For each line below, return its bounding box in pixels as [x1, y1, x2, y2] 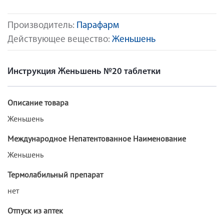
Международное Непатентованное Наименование [7, 133, 186, 143]
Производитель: [7, 21, 76, 30]
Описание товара [7, 97, 68, 107]
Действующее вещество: [7, 35, 112, 44]
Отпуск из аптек [7, 205, 63, 215]
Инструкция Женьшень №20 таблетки [7, 66, 160, 76]
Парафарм [76, 21, 119, 30]
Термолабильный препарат [7, 169, 103, 179]
